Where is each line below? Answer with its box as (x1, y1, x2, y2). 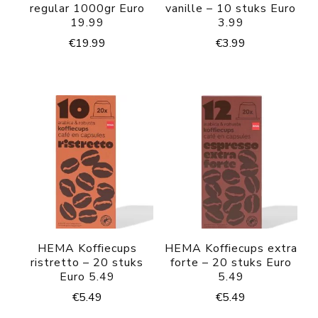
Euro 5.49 (59, 268, 115, 285)
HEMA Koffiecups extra (164, 240, 297, 256)
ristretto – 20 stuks (31, 254, 144, 270)
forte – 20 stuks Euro (170, 254, 292, 270)
